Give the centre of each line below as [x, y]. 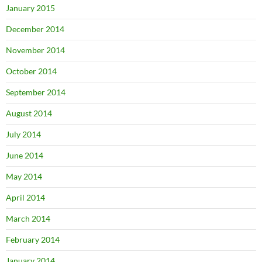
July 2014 [23, 134]
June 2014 [25, 155]
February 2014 [33, 239]
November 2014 [35, 50]
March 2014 [28, 218]
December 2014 [35, 29]
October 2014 [31, 71]
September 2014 [36, 92]
